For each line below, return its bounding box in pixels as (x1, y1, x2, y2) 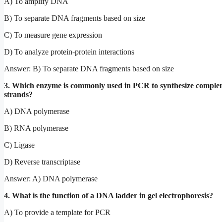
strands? (4, 90, 33, 99)
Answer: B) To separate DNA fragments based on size (4, 64, 174, 73)
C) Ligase (4, 140, 35, 149)
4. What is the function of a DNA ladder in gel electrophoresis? (4, 191, 213, 200)
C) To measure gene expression (4, 30, 102, 39)
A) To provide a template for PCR (4, 208, 111, 217)
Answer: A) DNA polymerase (4, 174, 98, 183)
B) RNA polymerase (4, 123, 68, 132)
